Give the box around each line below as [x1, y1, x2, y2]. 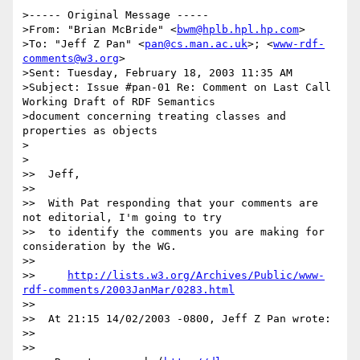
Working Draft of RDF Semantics [22, 96, 215, 108]
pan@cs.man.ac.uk [145, 38, 247, 51]
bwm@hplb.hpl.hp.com [177, 23, 299, 36]
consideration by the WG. [22, 240, 177, 253]
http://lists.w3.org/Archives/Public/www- [67, 269, 325, 282]
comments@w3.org [22, 52, 119, 65]
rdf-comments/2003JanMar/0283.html [22, 284, 235, 297]
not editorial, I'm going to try [22, 211, 222, 224]
